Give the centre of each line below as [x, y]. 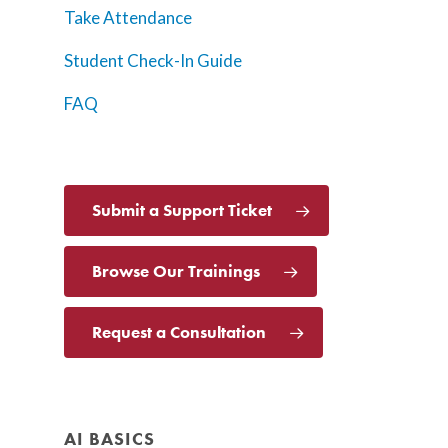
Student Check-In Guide [153, 61]
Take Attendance [128, 18]
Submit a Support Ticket [182, 210]
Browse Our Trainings [176, 271]
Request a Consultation [179, 332]
